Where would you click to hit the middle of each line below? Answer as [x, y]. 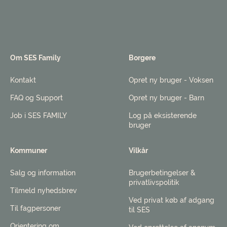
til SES [139, 210]
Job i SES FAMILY [39, 115]
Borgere [142, 58]
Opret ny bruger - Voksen [171, 80]
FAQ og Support [36, 98]
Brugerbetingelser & [162, 173]
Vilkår [138, 150]
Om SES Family [35, 58]
